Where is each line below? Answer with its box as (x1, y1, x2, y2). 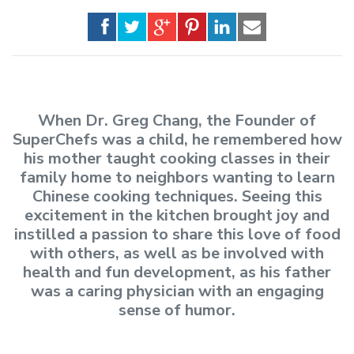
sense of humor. (119, 299, 235, 322)
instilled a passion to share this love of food (13, 224, 341, 246)
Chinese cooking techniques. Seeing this (32, 186, 322, 208)
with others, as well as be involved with (30, 243, 324, 265)
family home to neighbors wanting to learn (19, 167, 335, 189)
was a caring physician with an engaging (30, 281, 324, 303)
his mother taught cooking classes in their (24, 148, 330, 170)
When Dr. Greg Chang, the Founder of (38, 110, 316, 132)
